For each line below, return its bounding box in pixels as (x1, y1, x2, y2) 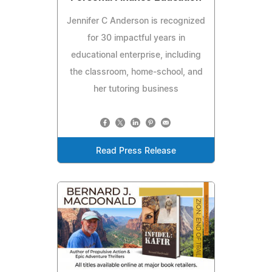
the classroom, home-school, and (69, 68, 203, 77)
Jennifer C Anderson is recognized (67, 17, 205, 26)
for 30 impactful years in (87, 34, 185, 43)
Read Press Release (96, 147, 176, 156)
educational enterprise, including (71, 51, 201, 60)
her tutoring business (93, 85, 178, 94)
